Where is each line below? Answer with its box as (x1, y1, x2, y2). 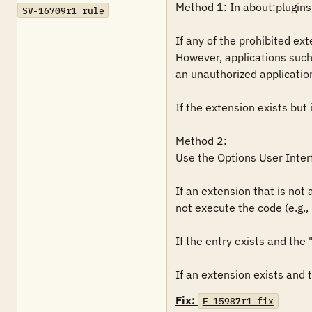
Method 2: (175, 134, 230, 148)
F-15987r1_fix (202, 295, 274, 307)
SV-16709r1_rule (22, 4, 104, 17)
